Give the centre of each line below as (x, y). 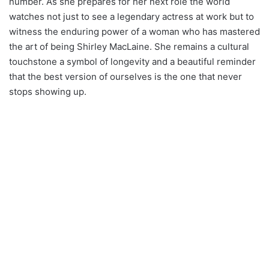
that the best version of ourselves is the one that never (125, 76)
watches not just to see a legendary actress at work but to (131, 16)
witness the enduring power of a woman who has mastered (134, 31)
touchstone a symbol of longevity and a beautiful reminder (132, 61)
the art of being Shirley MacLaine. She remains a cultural (129, 46)
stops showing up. (48, 91)
